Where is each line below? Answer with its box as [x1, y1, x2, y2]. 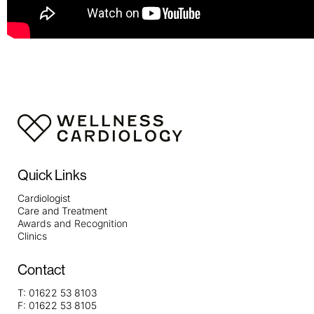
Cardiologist [18, 191, 70, 204]
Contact [18, 262, 65, 279]
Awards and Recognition [18, 217, 128, 229]
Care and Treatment [18, 204, 107, 217]
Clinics [18, 229, 47, 242]
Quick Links [18, 167, 87, 184]
